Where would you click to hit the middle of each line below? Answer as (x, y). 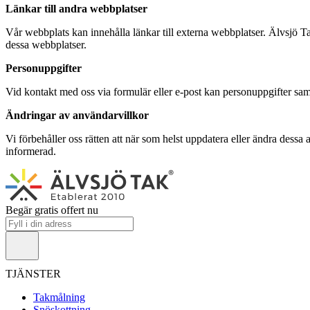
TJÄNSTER (35, 273)
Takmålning (59, 297)
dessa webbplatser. (46, 44)
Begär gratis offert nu (52, 210)
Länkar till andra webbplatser (76, 8)
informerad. (31, 151)
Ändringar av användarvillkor (77, 115)
